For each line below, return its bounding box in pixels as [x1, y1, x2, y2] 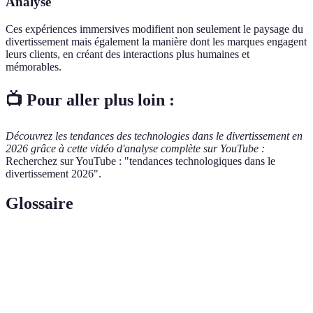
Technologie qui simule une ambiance [104, 273, 253, 284]
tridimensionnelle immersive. [104, 288, 219, 299]
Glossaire [6, 194, 73, 212]
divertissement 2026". [6, 167, 101, 180]
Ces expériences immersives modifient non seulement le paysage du [6, 22, 303, 35]
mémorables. [6, 60, 61, 73]
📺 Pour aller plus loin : [6, 90, 175, 109]
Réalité [17, 273, 47, 284]
